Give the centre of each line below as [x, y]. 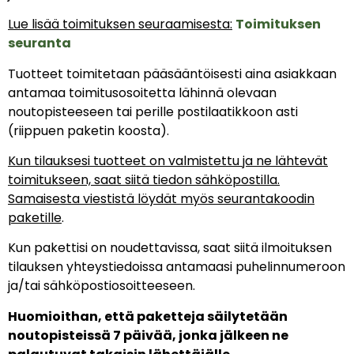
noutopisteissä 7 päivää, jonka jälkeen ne [148, 335]
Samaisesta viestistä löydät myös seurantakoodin [161, 198]
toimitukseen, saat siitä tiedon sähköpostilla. [144, 179]
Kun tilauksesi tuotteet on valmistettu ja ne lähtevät [168, 160]
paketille [35, 217]
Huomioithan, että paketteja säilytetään [148, 316]
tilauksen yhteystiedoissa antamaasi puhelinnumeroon [177, 267]
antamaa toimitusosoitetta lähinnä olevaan [142, 92]
